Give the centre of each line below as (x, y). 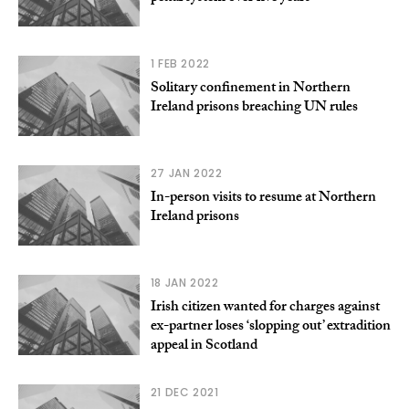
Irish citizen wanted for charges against (265, 309)
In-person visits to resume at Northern (263, 199)
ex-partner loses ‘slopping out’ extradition (270, 328)
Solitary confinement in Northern (250, 89)
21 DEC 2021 (184, 393)
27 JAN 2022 (186, 173)
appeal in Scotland (204, 347)
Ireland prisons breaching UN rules (254, 109)
